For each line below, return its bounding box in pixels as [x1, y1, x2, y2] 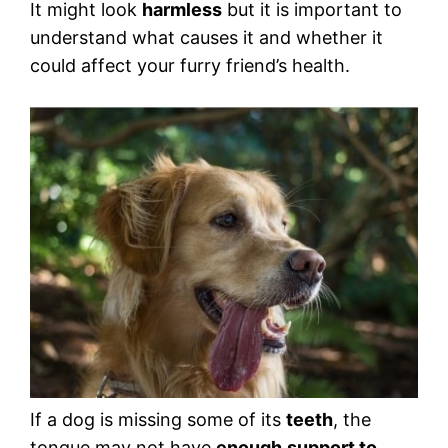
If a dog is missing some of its [30, 409, 286, 431]
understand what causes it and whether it [30, 27, 383, 49]
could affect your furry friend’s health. [30, 55, 350, 77]
